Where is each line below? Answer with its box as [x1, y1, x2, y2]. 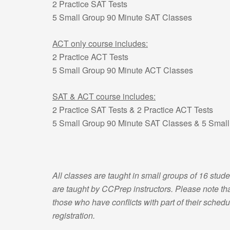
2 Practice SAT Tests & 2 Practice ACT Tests [52, 104, 213, 116]
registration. [52, 209, 95, 221]
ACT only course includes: [52, 37, 148, 49]
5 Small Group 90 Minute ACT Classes [52, 64, 193, 76]
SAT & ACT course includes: [52, 90, 156, 102]
